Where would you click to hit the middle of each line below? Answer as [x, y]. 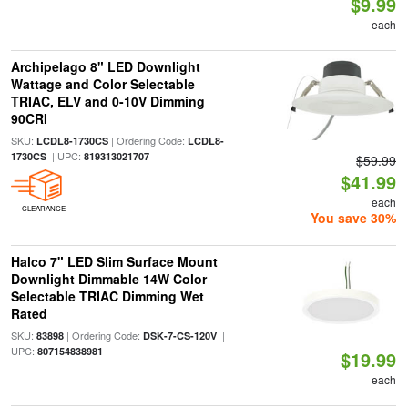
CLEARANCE [43, 208]
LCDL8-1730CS [72, 141]
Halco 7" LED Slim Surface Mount [114, 261]
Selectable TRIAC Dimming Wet [107, 296]
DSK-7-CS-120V [179, 336]
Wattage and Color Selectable [102, 84]
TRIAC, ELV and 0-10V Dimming [107, 101]
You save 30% [354, 218]
